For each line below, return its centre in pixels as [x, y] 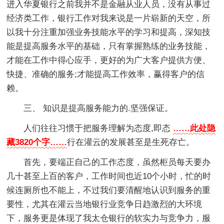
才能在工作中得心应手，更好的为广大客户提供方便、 [109, 60]
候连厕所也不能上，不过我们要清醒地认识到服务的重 [109, 190]
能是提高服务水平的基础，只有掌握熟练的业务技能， [109, 46]
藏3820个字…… [37, 142]
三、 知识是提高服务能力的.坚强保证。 [98, 108]
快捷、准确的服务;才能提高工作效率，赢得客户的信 [106, 74]
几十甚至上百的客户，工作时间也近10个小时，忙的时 [109, 176]
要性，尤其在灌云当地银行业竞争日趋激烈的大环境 [104, 204]
